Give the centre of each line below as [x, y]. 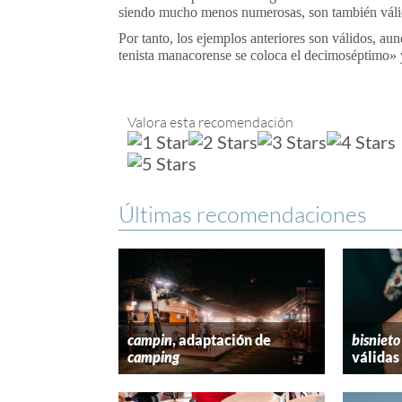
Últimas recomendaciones [243, 214]
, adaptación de [222, 339]
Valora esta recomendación [210, 122]
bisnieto [376, 339]
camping [153, 356]
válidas [375, 356]
